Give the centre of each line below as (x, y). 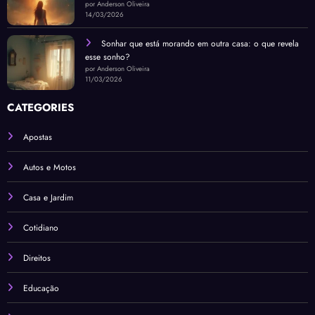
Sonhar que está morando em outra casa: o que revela (200, 43)
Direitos (37, 258)
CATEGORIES (40, 107)
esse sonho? (108, 57)
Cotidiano (41, 227)
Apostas (38, 137)
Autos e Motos (50, 167)
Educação (41, 288)
